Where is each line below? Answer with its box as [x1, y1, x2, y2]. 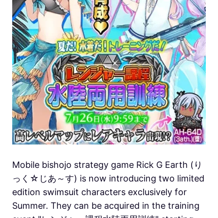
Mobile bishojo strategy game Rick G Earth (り [12, 160, 202, 170]
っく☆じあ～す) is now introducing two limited [12, 173, 204, 184]
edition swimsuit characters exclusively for [12, 187, 187, 198]
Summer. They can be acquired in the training [12, 200, 200, 211]
